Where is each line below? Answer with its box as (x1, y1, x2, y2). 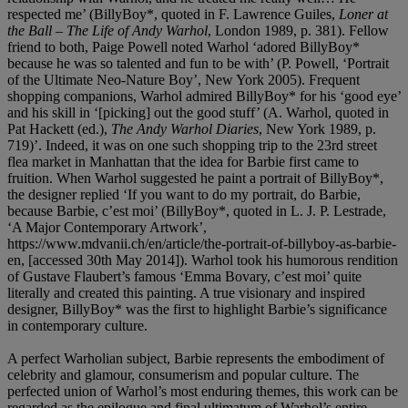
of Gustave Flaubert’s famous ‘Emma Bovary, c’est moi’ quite (7, 268, 362, 284)
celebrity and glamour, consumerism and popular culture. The (7, 366, 359, 382)
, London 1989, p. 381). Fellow (208, 22, 389, 38)
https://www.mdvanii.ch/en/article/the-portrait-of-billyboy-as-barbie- (7, 235, 396, 251)
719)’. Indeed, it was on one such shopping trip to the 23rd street (7, 137, 377, 153)
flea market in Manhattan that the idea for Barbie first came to (7, 153, 359, 169)
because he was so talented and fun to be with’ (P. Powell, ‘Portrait (7, 55, 389, 71)
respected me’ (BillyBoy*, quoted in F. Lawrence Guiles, (7, 5, 339, 22)
